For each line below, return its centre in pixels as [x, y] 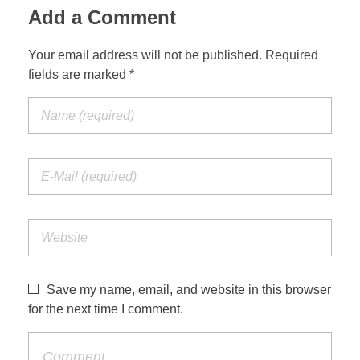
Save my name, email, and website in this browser [189, 290]
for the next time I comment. [106, 309]
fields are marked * [81, 75]
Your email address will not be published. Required [173, 55]
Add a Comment [102, 17]
